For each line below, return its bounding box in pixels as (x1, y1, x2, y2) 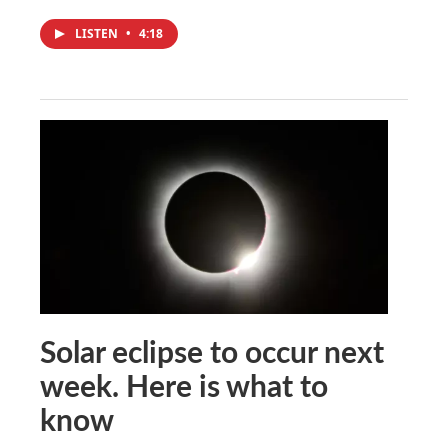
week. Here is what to (40, 363, 328, 406)
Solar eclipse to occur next (40, 329, 384, 372)
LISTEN (75, 25, 121, 42)
